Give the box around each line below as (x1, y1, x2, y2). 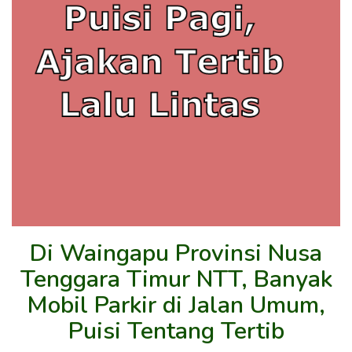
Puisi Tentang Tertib (68, 314, 284, 347)
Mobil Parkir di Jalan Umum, (27, 288, 325, 321)
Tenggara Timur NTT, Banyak (20, 262, 332, 295)
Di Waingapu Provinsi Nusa (30, 236, 322, 269)
